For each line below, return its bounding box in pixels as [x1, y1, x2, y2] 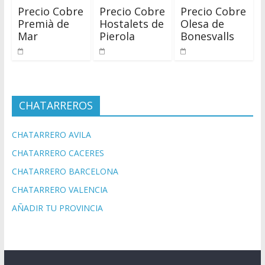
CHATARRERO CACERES [11, 147, 104, 159]
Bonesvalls [180, 28, 235, 43]
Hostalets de [99, 16, 164, 31]
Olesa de [180, 16, 225, 31]
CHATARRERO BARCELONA [11, 165, 118, 177]
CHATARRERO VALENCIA [11, 183, 108, 195]
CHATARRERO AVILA [11, 128, 91, 140]
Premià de [17, 16, 69, 31]
